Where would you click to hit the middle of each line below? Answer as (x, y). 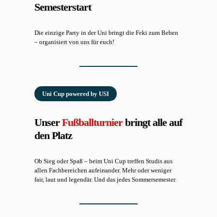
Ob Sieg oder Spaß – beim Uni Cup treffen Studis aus (104, 161)
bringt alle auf (153, 122)
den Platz (54, 135)
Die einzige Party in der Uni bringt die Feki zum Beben (107, 32)
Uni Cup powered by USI (76, 93)
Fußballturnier (93, 122)
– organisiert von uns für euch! (75, 42)
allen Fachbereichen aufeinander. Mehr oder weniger (103, 170)
